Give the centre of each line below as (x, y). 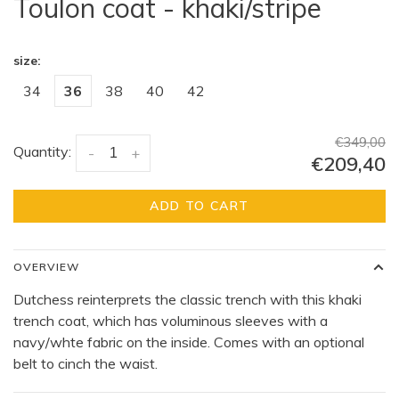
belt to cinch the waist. (85, 364)
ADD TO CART (199, 206)
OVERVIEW (46, 267)
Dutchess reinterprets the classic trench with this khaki (187, 300)
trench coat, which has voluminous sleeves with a (171, 321)
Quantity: (42, 152)
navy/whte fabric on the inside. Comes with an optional (189, 342)
